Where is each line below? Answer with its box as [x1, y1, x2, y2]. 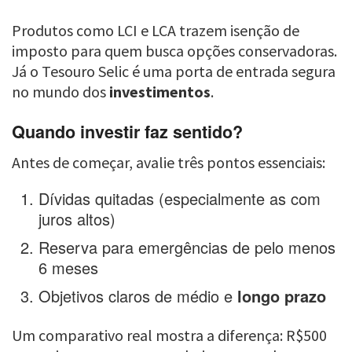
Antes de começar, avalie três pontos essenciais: [12, 152, 325, 172]
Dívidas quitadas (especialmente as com [38, 186, 321, 210]
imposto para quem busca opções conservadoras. [12, 41, 337, 61]
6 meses [38, 255, 99, 279]
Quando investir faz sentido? [12, 119, 243, 144]
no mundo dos [12, 82, 109, 102]
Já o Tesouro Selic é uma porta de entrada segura [12, 61, 335, 82]
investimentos [109, 82, 211, 102]
